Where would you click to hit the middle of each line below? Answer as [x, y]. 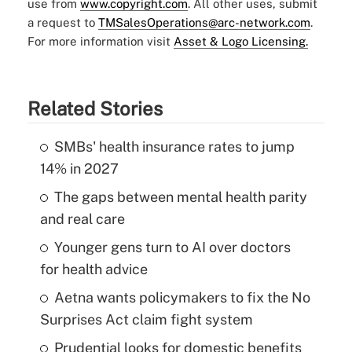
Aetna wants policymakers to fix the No [182, 298]
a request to [62, 23]
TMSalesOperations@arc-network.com [204, 23]
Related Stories [95, 109]
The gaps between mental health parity [180, 197]
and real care [82, 219]
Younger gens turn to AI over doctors [172, 247]
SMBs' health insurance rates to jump [174, 147]
